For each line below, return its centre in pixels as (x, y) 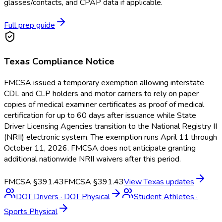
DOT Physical (87, 196)
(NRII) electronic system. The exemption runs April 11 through (111, 137)
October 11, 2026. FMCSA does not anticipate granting (100, 148)
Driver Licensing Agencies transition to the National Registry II (111, 126)
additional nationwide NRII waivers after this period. (92, 159)
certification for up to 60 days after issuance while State (100, 115)
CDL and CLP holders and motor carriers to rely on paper (101, 93)
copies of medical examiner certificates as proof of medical (104, 104)
